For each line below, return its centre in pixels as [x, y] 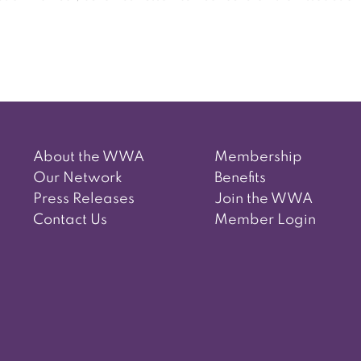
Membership [258, 158]
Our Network [77, 178]
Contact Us [70, 220]
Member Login [265, 220]
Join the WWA [263, 199]
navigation [106, 98]
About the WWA [88, 158]
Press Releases [83, 199]
